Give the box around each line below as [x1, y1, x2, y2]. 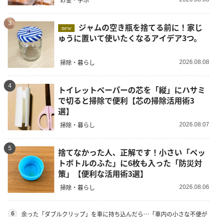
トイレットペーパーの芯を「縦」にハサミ [58, 83, 205, 95]
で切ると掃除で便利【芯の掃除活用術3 [58, 94, 194, 106]
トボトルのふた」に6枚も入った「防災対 [58, 156, 202, 169]
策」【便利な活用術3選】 [58, 167, 148, 179]
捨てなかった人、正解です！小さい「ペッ [58, 146, 205, 158]
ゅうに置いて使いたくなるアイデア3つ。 [58, 31, 201, 44]
